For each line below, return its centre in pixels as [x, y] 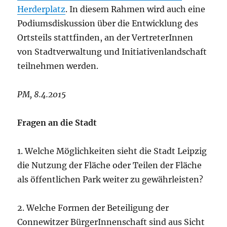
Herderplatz [42, 9]
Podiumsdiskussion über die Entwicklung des [108, 23]
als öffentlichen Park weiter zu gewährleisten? [110, 179]
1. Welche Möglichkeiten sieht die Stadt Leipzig [112, 151]
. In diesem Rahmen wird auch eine [136, 9]
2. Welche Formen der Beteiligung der [93, 207]
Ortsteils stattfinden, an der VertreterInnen [105, 37]
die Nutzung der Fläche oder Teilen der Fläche [110, 165]
